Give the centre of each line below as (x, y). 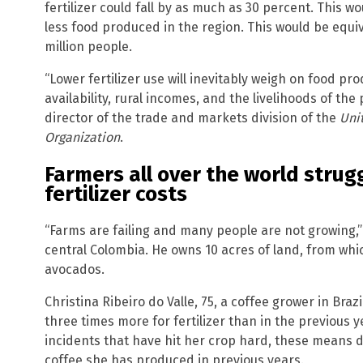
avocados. (75, 270)
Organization (82, 137)
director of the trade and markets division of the (192, 117)
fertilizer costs (116, 194)
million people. (88, 46)
